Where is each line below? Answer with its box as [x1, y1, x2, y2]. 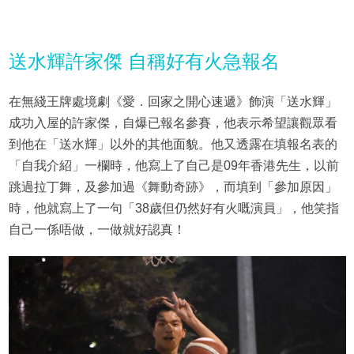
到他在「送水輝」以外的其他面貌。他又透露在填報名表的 [8, 137, 337, 152]
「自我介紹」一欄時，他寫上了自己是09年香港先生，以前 [8, 159, 339, 173]
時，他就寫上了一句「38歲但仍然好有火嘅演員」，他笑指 [8, 201, 339, 216]
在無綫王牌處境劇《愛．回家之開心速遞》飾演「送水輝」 [8, 95, 337, 109]
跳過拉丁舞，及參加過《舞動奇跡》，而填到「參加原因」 [8, 180, 337, 194]
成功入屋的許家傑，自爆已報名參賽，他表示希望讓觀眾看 [8, 116, 337, 130]
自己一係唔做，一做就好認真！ [8, 223, 186, 237]
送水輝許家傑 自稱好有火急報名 [8, 51, 280, 73]
